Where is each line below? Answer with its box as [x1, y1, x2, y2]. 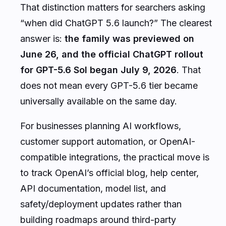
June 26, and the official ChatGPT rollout [20, 48, 203, 60]
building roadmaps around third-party [20, 214, 176, 225]
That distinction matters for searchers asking [20, 2, 205, 13]
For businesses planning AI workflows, [20, 120, 181, 131]
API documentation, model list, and [20, 183, 166, 194]
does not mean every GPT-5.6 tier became [20, 80, 198, 91]
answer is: [20, 33, 65, 44]
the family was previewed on [65, 33, 194, 44]
